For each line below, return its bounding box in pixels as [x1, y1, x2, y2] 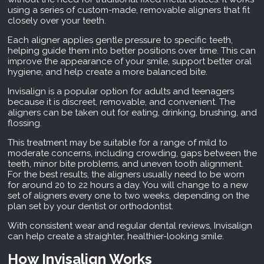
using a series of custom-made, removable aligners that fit [7, 5, 250, 16]
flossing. [7, 118, 42, 129]
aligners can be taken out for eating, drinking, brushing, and [7, 107, 257, 118]
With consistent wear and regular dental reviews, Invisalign [7, 220, 252, 232]
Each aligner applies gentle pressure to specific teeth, [7, 35, 233, 46]
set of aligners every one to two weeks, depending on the [7, 190, 249, 202]
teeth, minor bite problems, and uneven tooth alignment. [7, 159, 243, 170]
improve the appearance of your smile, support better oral [7, 56, 252, 67]
